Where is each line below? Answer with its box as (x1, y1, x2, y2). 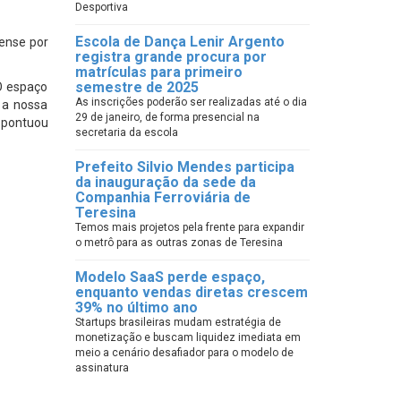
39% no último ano (74, 299, 198, 316)
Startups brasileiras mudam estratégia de (74, 316, 281, 328)
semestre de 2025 (74, 79, 199, 96)
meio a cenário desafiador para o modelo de (74, 346, 294, 359)
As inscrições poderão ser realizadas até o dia (74, 96, 307, 108)
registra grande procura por (74, 48, 267, 65)
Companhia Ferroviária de (74, 189, 251, 206)
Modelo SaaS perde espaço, (74, 269, 265, 286)
